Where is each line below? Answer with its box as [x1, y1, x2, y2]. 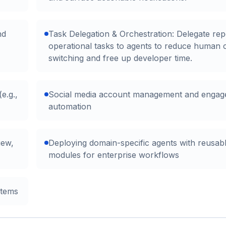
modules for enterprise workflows [48, 150, 179, 160]
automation [48, 101, 91, 111]
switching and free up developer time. [48, 53, 192, 63]
